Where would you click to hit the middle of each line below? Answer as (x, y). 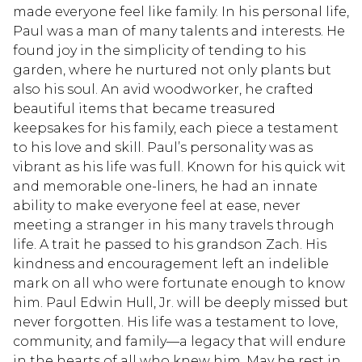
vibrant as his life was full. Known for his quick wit (179, 166)
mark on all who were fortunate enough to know (179, 283)
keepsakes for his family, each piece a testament (176, 128)
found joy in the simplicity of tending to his (159, 50)
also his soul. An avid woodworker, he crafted (163, 89)
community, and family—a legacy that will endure (179, 341)
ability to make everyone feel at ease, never (157, 205)
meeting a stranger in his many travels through (174, 225)
